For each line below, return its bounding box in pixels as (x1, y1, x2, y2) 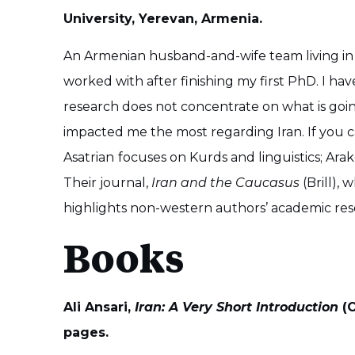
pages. (63, 325, 109, 341)
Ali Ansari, (63, 300, 135, 315)
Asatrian (63, 149, 114, 165)
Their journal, (63, 174, 151, 190)
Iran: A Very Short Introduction (135, 300, 338, 315)
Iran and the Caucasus (151, 174, 300, 190)
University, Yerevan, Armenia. (63, 11, 262, 27)
